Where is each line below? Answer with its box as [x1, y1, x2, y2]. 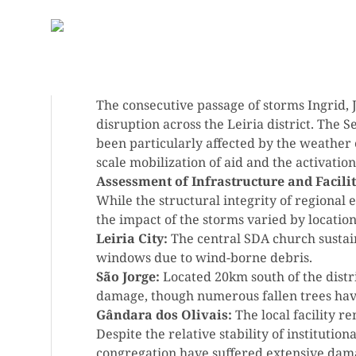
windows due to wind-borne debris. [96, 249, 312, 266]
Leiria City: [96, 230, 168, 247]
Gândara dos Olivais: [96, 306, 232, 323]
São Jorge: [96, 268, 160, 285]
